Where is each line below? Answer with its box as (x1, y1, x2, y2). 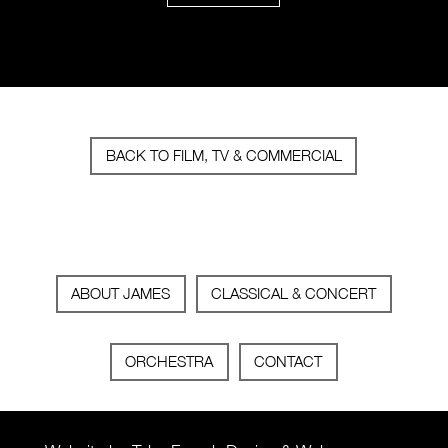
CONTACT (254, 352, 323, 371)
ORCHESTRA (125, 352, 214, 371)
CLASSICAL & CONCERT (211, 284, 377, 303)
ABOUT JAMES (71, 284, 171, 303)
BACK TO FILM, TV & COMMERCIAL (105, 146, 342, 165)
